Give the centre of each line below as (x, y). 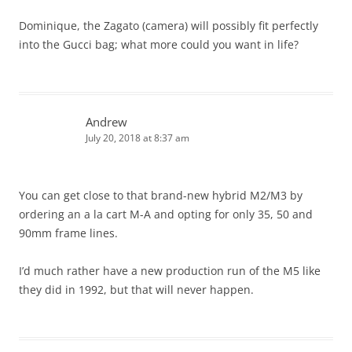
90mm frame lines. (68, 233)
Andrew (106, 122)
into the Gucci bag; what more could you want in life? (159, 45)
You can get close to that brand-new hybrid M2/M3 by (161, 196)
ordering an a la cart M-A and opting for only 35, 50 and (166, 214)
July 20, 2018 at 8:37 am (137, 138)
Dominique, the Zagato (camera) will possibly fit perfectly (169, 26)
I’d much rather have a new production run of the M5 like (170, 271)
